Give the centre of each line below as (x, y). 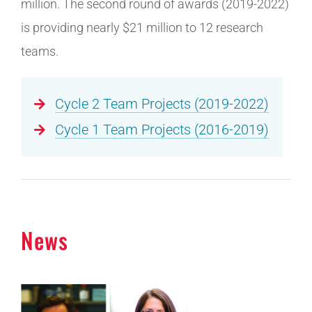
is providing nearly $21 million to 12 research (142, 27)
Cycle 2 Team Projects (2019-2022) (162, 104)
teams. (39, 51)
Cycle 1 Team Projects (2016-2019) (162, 130)
